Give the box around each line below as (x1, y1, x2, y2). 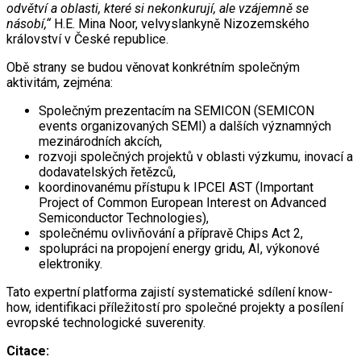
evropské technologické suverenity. (6, 314, 205, 330)
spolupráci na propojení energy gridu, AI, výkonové (39, 240, 320, 256)
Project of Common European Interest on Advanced (39, 194, 326, 210)
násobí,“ (6, 15, 54, 31)
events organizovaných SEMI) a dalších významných (39, 118, 331, 134)
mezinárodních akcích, (39, 133, 162, 149)
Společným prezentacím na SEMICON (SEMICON (39, 102, 314, 118)
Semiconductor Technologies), (39, 210, 209, 226)
